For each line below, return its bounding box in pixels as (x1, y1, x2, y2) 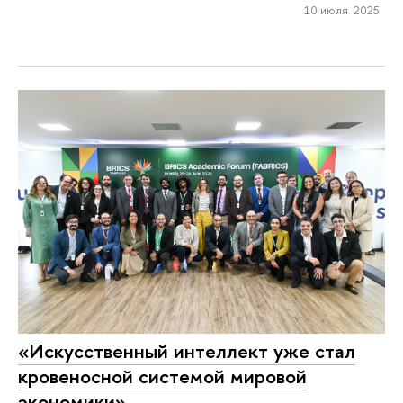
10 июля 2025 (303, 2, 380, 19)
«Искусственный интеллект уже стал (18, 336, 355, 364)
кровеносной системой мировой (18, 362, 307, 390)
